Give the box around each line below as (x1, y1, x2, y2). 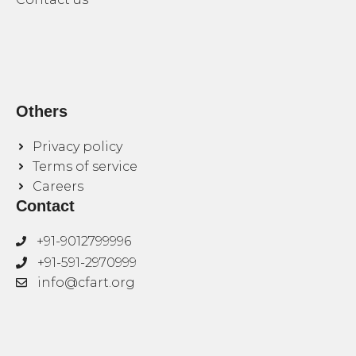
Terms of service (32, 159, 137, 175)
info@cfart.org (37, 275, 136, 291)
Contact (16, 197, 75, 215)
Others (16, 103, 68, 121)
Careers (32, 179, 83, 195)
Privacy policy (32, 139, 122, 155)
